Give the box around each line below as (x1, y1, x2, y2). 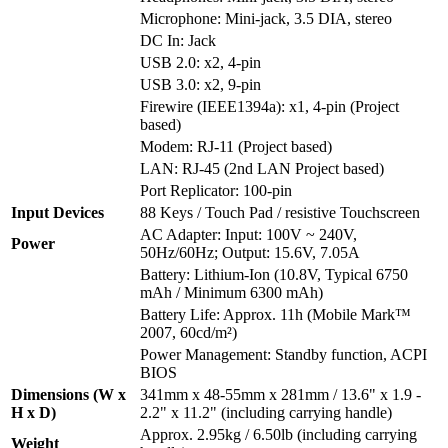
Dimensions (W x (11, 386, 126, 404)
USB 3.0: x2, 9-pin (140, 76, 261, 94)
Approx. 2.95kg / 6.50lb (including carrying (140, 426, 417, 444)
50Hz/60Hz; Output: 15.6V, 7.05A (140, 244, 360, 262)
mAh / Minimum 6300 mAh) (140, 284, 323, 302)
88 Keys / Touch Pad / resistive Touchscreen (140, 204, 420, 222)
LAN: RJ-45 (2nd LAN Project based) (140, 160, 384, 178)
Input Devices (11, 204, 104, 222)
